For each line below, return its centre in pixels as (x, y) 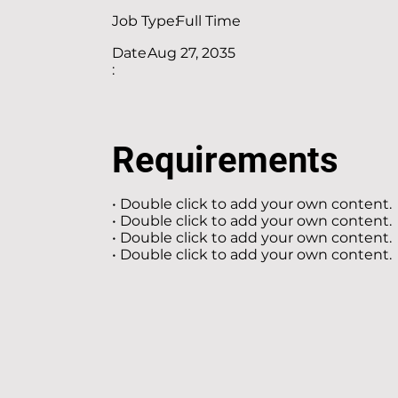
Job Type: (145, 21)
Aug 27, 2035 (191, 53)
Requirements (225, 160)
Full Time (208, 21)
